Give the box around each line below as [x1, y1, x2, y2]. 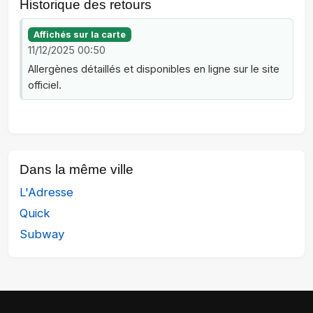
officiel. [28, 78, 61, 92]
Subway [20, 226, 64, 241]
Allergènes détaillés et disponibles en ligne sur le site [28, 62, 279, 75]
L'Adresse [20, 184, 73, 199]
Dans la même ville [20, 161, 133, 177]
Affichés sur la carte [34, 29, 126, 40]
